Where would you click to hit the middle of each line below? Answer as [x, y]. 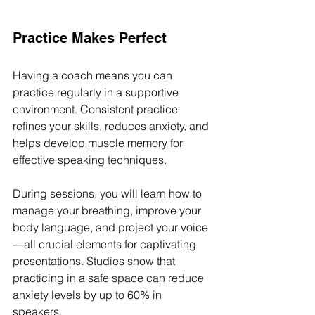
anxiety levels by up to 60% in [89, 295]
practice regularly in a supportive [97, 92]
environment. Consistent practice [97, 109]
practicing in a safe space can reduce [110, 278]
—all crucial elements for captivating [106, 244]
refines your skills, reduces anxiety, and [112, 126]
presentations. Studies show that [95, 261]
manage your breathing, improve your [108, 211]
